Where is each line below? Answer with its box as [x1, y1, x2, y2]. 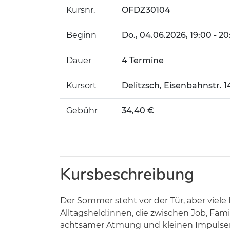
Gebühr [66, 106, 98, 116]
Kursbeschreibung [60, 163, 194, 185]
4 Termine [122, 55, 164, 65]
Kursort [66, 81, 97, 90]
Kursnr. [66, 5, 95, 15]
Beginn [66, 30, 97, 40]
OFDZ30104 [122, 5, 170, 15]
